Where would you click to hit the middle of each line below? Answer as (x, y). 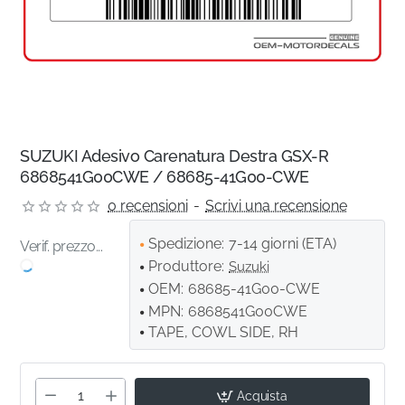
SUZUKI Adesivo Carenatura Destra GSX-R (174, 156)
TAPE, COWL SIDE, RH (224, 333)
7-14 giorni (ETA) (283, 244)
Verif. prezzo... (61, 247)
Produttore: (187, 267)
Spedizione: (187, 244)
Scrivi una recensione (277, 206)
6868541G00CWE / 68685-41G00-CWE (165, 177)
